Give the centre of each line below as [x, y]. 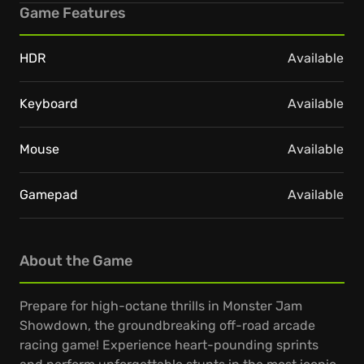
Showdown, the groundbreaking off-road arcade [167, 325]
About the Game [76, 261]
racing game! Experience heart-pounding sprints [169, 345]
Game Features [73, 13]
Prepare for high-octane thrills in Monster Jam [161, 306]
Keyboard [49, 104]
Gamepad [49, 195]
